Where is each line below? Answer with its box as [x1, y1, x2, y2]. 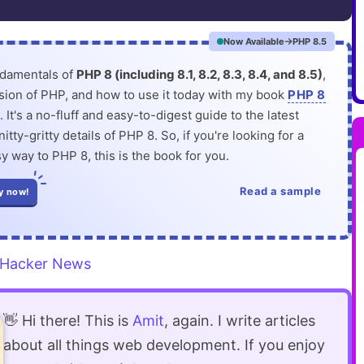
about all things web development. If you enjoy [2, 336, 325, 353]
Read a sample [239, 184, 322, 197]
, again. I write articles [163, 311, 315, 329]
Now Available [223, 36, 285, 47]
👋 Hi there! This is [2, 311, 132, 329]
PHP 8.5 [292, 36, 327, 47]
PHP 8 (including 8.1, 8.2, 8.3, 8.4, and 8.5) [76, 67, 323, 82]
